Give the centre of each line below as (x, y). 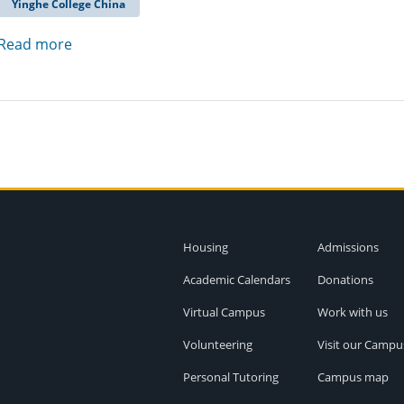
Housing (205, 247)
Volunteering (217, 344)
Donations (345, 280)
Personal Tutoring (230, 377)
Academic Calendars (236, 280)
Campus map (353, 377)
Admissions (348, 247)
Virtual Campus (224, 312)
